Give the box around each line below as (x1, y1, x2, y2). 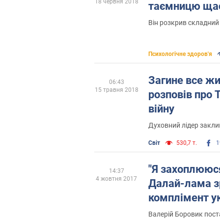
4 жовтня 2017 (96, 175, 137, 182)
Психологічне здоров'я (148, 51, 212, 58)
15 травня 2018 (94, 86, 138, 94)
